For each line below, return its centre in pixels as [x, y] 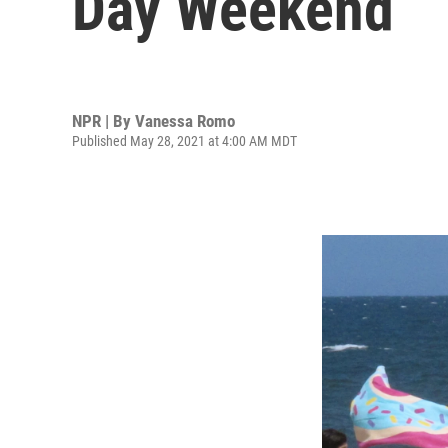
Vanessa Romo [185, 120]
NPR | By [103, 120]
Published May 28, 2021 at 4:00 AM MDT [184, 140]
